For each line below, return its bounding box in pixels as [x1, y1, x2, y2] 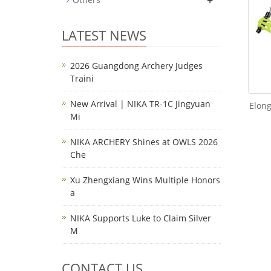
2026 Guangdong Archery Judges [70, 60, 203, 71]
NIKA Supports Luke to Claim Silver [70, 212, 211, 224]
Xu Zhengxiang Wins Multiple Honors [70, 174, 220, 186]
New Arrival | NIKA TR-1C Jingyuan [70, 98, 211, 109]
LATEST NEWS [62, 26, 146, 44]
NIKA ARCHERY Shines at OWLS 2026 [70, 136, 218, 148]
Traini [70, 73, 94, 84]
